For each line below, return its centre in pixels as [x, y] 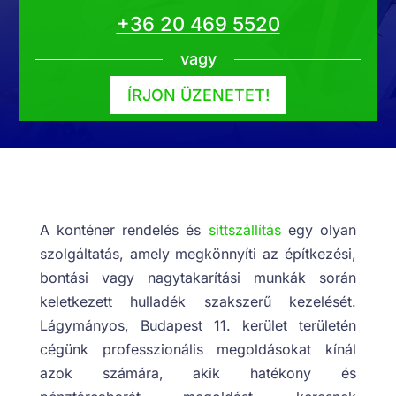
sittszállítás [244, 230]
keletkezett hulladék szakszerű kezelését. [198, 302]
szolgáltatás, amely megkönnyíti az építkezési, [198, 254]
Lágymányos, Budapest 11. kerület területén [198, 326]
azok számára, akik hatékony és [198, 373]
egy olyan [319, 230]
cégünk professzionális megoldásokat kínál [198, 350]
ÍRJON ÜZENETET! [198, 95]
